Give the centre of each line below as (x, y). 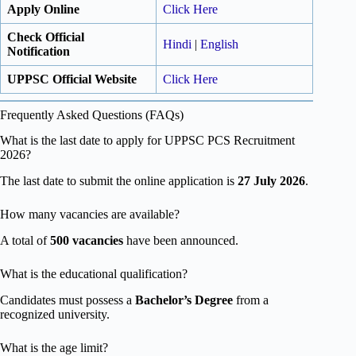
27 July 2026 (271, 181)
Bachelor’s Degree (184, 300)
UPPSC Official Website (72, 79)
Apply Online (43, 9)
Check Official (46, 37)
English (219, 44)
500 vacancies (87, 240)
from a (251, 300)
